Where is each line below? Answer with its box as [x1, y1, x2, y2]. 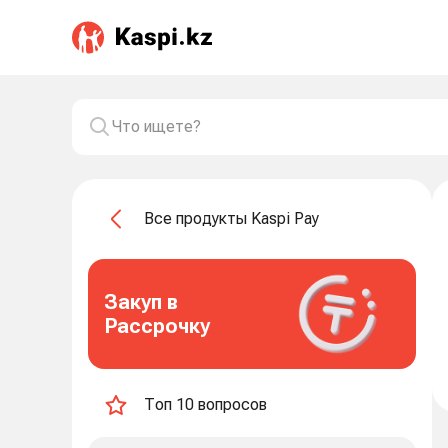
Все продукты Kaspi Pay [144, 209, 319, 228]
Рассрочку [104, 314, 210, 338]
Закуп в [104, 290, 178, 314]
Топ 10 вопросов [144, 395, 267, 414]
